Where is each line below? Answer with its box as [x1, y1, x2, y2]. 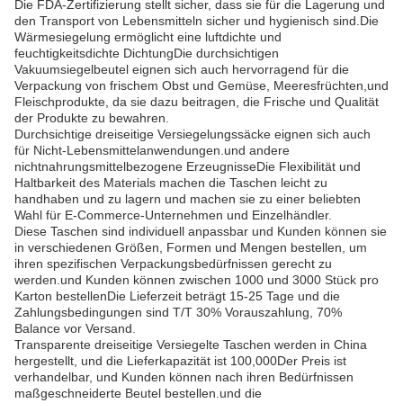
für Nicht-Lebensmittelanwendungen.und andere [14, 143, 290, 157]
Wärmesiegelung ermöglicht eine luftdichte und [14, 30, 282, 44]
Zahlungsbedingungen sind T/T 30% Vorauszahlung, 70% [14, 305, 342, 319]
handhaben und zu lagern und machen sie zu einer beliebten [14, 192, 361, 206]
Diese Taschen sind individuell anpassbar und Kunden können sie [14, 224, 387, 238]
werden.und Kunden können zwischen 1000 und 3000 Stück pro [14, 273, 379, 287]
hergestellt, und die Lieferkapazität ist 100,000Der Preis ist [14, 354, 346, 368]
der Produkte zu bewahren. [14, 111, 169, 125]
